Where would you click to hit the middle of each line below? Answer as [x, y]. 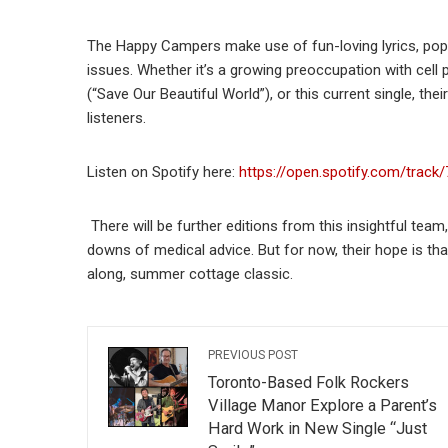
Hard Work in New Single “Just [317, 428]
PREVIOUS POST [253, 354]
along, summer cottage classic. [190, 273]
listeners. [116, 117]
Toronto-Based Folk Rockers [308, 382]
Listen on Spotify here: [163, 171]
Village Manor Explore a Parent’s [322, 405]
